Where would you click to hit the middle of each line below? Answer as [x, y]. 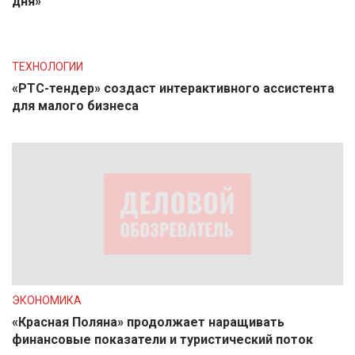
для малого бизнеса [75, 106]
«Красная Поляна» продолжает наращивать [148, 322]
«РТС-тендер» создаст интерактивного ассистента [173, 88]
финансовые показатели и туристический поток [162, 340]
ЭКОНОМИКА [47, 300]
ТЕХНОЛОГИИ [48, 67]
